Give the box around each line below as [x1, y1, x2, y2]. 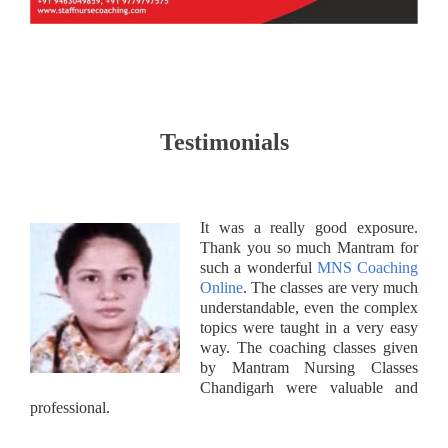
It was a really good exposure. [200, 218, 418, 236]
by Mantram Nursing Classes [200, 358, 418, 376]
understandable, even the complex [200, 298, 418, 316]
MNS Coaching [316, 258, 418, 276]
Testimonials [159, 128, 289, 155]
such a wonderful [200, 258, 317, 276]
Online [200, 278, 243, 296]
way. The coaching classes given [200, 338, 418, 356]
